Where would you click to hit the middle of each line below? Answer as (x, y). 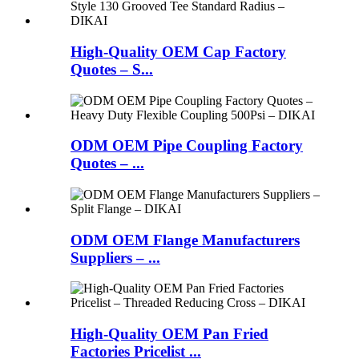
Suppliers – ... (115, 257)
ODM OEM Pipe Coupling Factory (187, 146)
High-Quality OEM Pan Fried (169, 334)
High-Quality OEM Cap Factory (178, 51)
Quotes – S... (112, 69)
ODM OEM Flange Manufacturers (185, 240)
